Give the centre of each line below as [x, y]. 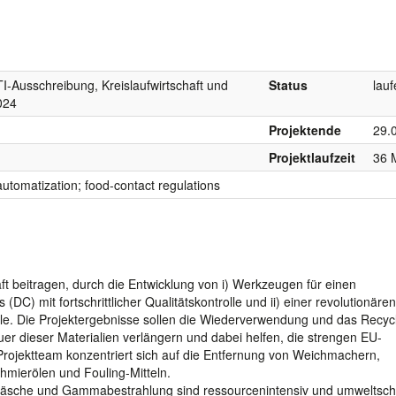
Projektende [305, 129]
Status [288, 84]
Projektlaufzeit [312, 157]
